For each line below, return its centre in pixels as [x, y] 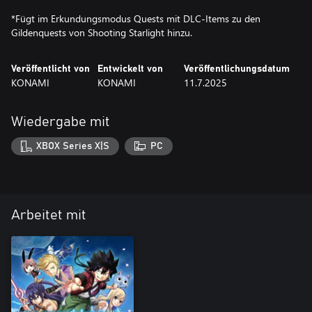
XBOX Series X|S [73, 146]
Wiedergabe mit [61, 122]
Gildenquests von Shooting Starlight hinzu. [102, 32]
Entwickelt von [130, 69]
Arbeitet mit [49, 215]
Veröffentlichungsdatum [237, 69]
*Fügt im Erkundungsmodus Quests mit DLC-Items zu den [136, 18]
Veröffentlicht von [50, 69]
